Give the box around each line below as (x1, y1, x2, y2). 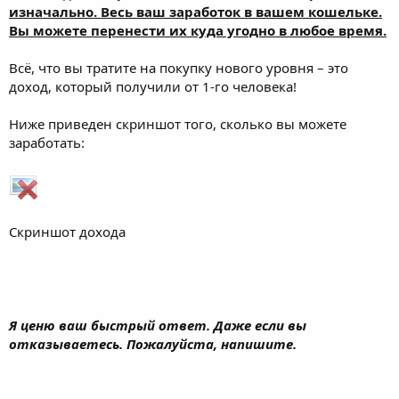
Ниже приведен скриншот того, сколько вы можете (9, 114, 346, 133)
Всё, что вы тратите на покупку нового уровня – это (9, 58, 348, 77)
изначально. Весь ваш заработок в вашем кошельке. (9, 2, 382, 20)
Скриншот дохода (9, 222, 126, 240)
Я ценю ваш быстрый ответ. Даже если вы (9, 315, 306, 334)
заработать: (9, 133, 85, 151)
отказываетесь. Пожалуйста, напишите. (9, 334, 297, 353)
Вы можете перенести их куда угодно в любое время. (9, 20, 387, 39)
